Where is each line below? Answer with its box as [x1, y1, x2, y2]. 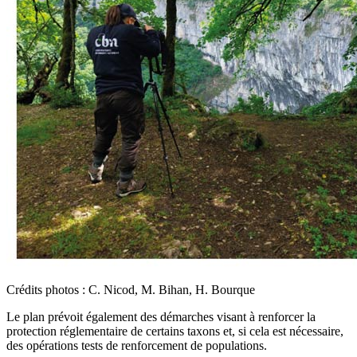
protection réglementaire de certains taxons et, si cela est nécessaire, [6, 324, 343, 338]
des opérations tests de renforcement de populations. [6, 338, 267, 352]
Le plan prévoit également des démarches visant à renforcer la [6, 309, 316, 324]
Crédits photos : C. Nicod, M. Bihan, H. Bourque [6, 282, 255, 296]
